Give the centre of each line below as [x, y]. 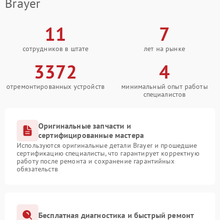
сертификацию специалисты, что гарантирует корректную [108, 153]
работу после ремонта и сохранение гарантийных [96, 161]
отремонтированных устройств [55, 87]
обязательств [37, 169]
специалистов [165, 95]
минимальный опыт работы [165, 87]
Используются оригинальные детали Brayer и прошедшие [107, 146]
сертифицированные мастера [91, 135]
